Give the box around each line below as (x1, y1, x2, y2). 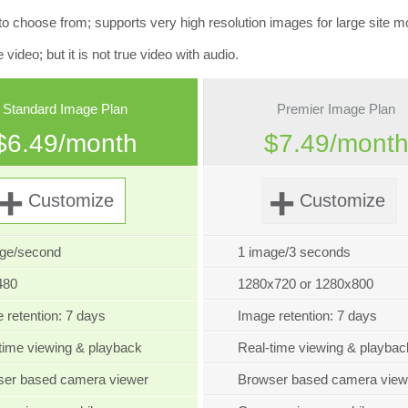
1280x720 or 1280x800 (238, 276, 374, 292)
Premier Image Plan (277, 101, 395, 117)
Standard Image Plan (3, 101, 127, 117)
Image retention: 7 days (238, 308, 378, 324)
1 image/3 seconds (238, 244, 352, 260)
